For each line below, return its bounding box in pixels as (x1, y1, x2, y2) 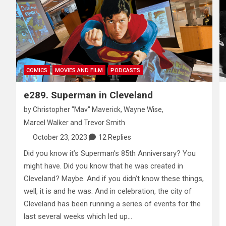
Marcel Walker (24, 118, 69, 127)
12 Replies (98, 133, 131, 141)
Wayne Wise (124, 105, 162, 114)
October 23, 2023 (32, 133, 87, 141)
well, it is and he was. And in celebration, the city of (24, 186, 192, 196)
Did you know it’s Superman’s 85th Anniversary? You (24, 148, 196, 158)
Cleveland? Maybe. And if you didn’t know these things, (24, 174, 204, 183)
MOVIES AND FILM (55, 67, 103, 74)
